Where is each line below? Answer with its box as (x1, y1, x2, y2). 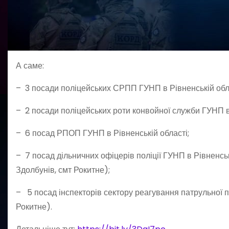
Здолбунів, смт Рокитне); (16, 164, 110, 176)
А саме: (16, 60, 44, 72)
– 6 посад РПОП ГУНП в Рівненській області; (16, 127, 189, 139)
